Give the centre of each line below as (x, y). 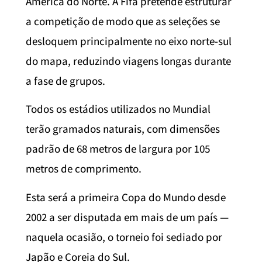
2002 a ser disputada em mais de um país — (127, 217)
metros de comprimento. (84, 169)
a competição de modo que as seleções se (123, 21)
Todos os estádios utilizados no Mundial (118, 109)
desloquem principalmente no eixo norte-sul (129, 41)
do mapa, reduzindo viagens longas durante (128, 61)
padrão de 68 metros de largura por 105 (118, 149)
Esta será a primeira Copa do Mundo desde (126, 197)
